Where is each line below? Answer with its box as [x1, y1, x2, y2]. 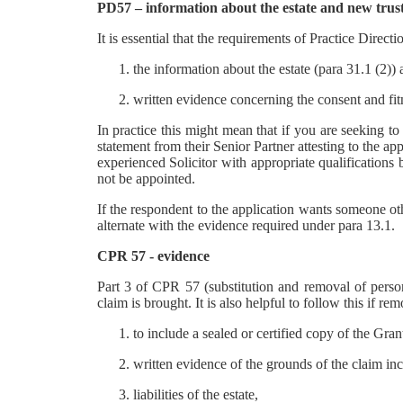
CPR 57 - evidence [96, 248, 210, 264]
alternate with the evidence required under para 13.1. [96, 218, 395, 233]
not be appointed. [96, 171, 195, 186]
